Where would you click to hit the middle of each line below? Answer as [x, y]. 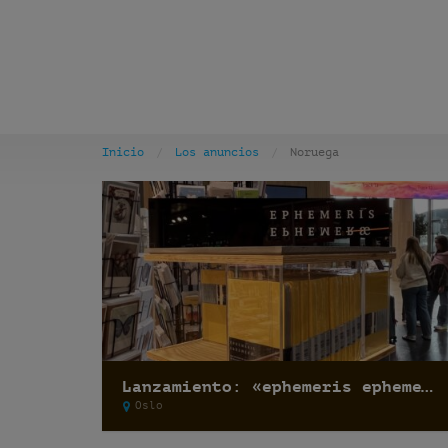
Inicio [123, 152]
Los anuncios [217, 152]
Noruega [314, 152]
